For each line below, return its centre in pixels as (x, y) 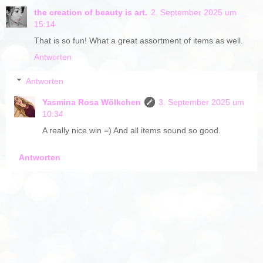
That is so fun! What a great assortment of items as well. (139, 40)
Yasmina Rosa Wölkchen (92, 102)
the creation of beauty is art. (91, 12)
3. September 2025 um (202, 102)
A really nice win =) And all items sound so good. (132, 131)
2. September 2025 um (194, 12)
